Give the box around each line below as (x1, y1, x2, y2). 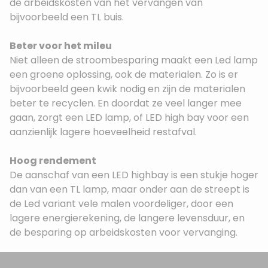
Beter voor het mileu (10, 39, 112, 53)
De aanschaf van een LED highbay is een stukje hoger (10, 168, 258, 182)
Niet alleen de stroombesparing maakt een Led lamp (10, 53, 258, 67)
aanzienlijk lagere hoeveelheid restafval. (10, 125, 197, 139)
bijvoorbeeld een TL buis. (10, 10, 124, 24)
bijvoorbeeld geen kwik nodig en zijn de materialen (10, 82, 245, 96)
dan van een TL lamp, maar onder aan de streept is (10, 182, 249, 196)
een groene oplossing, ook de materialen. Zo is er (10, 68, 238, 81)
